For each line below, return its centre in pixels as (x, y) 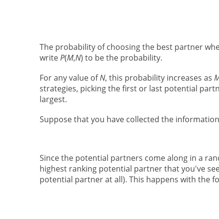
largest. (53, 99)
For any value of (69, 77)
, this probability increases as (159, 77)
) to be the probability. (121, 57)
